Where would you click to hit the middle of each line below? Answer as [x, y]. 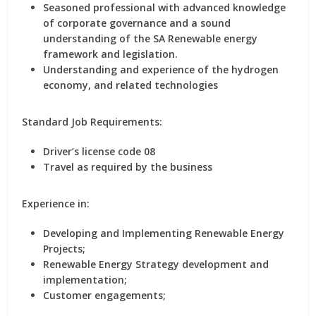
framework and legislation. [111, 54]
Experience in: [56, 203]
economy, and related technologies [131, 85]
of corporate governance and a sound [137, 23]
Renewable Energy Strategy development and [156, 264]
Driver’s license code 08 [99, 151]
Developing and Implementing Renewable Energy [164, 233]
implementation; [85, 280]
